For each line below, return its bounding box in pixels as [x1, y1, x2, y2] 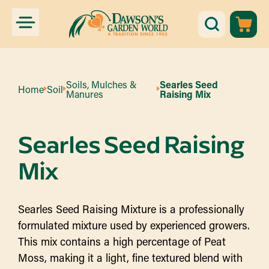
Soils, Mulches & [65, 78, 137, 91]
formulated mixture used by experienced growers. [18, 218, 250, 232]
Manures [65, 88, 103, 100]
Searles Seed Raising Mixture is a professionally [18, 202, 244, 216]
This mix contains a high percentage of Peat [18, 234, 226, 249]
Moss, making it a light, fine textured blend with [18, 250, 243, 265]
